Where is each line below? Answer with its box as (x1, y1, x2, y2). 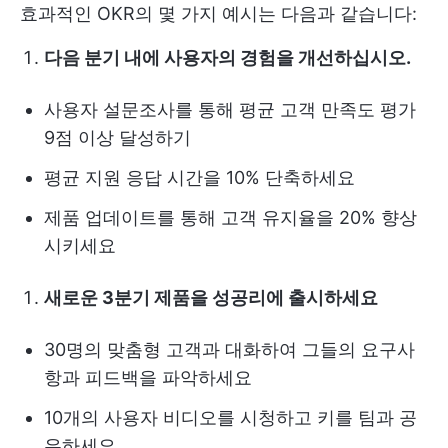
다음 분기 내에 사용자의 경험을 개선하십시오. (44, 47, 411, 68)
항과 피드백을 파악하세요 (44, 367, 252, 388)
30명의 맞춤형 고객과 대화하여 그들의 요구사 (44, 339, 415, 360)
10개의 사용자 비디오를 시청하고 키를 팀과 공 (44, 407, 417, 428)
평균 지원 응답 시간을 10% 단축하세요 (44, 167, 355, 188)
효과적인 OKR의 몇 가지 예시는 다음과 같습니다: (20, 3, 417, 24)
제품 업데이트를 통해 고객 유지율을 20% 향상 (44, 207, 417, 228)
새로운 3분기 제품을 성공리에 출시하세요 (44, 287, 378, 308)
